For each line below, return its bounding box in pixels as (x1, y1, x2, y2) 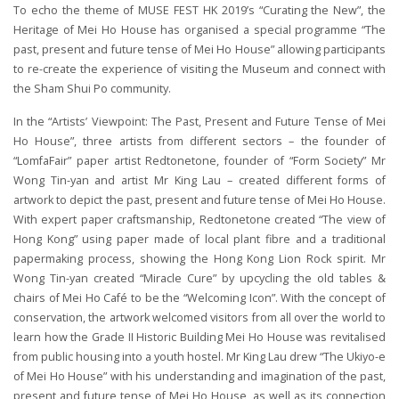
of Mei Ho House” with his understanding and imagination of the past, (13, 369, 386, 384)
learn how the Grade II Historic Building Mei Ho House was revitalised (13, 330, 386, 345)
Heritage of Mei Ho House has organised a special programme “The (13, 22, 386, 37)
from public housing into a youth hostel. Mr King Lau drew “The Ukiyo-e (13, 349, 386, 364)
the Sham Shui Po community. (13, 81, 171, 96)
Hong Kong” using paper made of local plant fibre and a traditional (13, 232, 386, 247)
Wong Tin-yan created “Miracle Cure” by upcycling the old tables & (13, 271, 386, 286)
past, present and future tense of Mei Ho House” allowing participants (13, 42, 386, 57)
